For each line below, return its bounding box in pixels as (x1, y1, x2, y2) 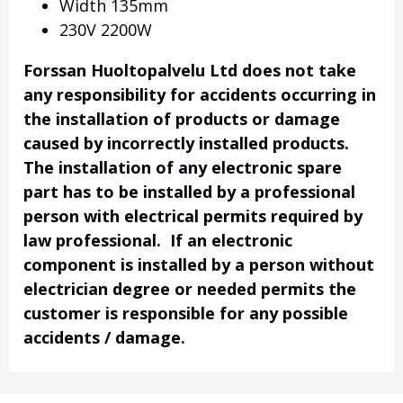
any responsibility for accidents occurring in (23, 84, 376, 106)
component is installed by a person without (23, 254, 374, 276)
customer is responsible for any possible (23, 302, 348, 325)
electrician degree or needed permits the (23, 278, 356, 300)
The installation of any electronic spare (23, 157, 342, 179)
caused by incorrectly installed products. (23, 132, 349, 155)
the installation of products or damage (23, 108, 340, 130)
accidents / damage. (23, 327, 185, 349)
